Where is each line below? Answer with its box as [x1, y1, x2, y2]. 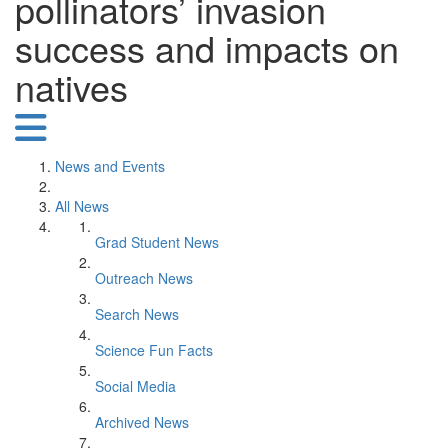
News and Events [55, 156, 165, 176]
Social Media [95, 376, 176, 396]
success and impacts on [15, 22, 399, 73]
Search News [95, 304, 179, 324]
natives [15, 61, 128, 112]
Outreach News [95, 268, 193, 288]
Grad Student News [95, 232, 219, 252]
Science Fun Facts [95, 340, 213, 360]
